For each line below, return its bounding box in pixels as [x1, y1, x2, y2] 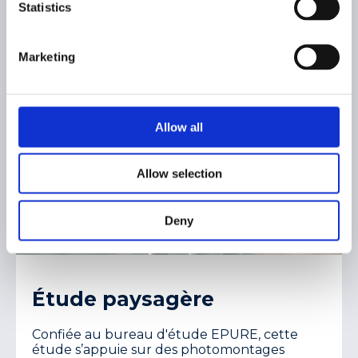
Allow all [155, 120, 203, 133]
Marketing [18, 50, 75, 63]
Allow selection [136, 166, 222, 181]
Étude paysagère [32, 286, 214, 311]
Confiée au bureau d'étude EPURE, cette [32, 326, 298, 342]
